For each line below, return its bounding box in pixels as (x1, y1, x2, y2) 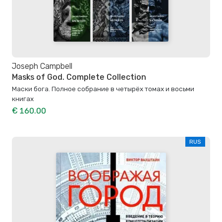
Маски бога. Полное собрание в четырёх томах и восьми (12, 84, 194, 93)
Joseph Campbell (12, 61, 72, 71)
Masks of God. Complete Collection (12, 72, 146, 82)
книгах (12, 94, 34, 103)
